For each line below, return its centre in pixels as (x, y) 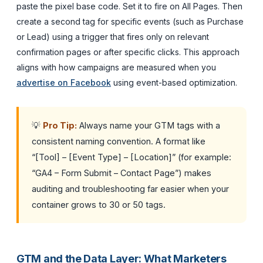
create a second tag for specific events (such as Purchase (130, 21)
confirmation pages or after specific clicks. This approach (128, 52)
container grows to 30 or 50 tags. (99, 204)
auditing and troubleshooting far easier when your (130, 188)
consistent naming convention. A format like (119, 141)
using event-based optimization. (174, 82)
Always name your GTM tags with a (149, 125)
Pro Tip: (60, 125)
